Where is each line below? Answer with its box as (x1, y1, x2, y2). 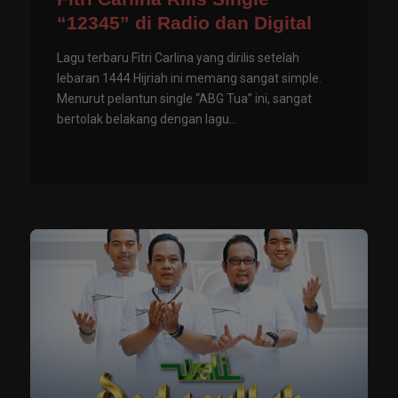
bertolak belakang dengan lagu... (57, 112, 237, 127)
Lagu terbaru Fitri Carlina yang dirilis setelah (57, 51, 299, 66)
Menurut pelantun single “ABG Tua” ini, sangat (57, 92, 312, 107)
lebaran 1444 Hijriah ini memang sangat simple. (57, 71, 322, 86)
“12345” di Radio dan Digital (57, 12, 312, 34)
